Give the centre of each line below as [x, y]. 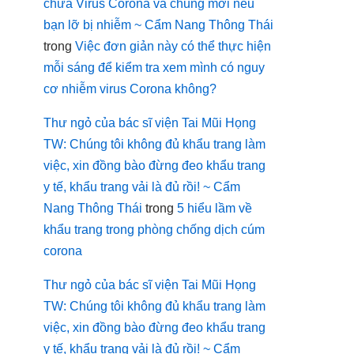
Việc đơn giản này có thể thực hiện [173, 46]
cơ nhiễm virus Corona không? [130, 88]
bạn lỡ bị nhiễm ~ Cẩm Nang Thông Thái [158, 24]
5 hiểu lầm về [215, 208]
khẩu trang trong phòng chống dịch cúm [154, 229]
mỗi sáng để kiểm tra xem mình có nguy [154, 67]
